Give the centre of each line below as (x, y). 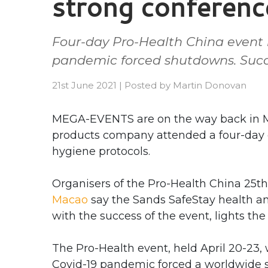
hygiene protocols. (101, 151)
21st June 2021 (84, 85)
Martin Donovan (210, 85)
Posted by (149, 85)
